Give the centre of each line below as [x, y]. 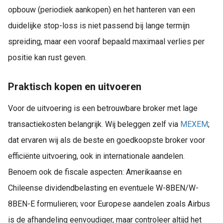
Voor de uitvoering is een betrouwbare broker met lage [103, 109]
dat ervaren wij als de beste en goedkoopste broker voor [107, 140]
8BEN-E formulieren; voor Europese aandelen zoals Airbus [109, 204]
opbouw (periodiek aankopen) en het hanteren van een [102, 9]
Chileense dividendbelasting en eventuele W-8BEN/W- [103, 188]
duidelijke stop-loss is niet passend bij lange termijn [99, 25]
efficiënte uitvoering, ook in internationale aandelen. [96, 156]
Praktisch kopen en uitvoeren [75, 86]
